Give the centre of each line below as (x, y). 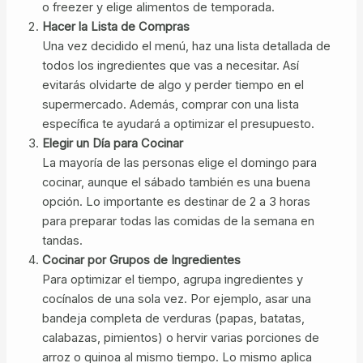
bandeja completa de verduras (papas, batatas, (173, 318)
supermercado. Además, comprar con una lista (170, 104)
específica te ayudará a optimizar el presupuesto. (178, 124)
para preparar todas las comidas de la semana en (178, 221)
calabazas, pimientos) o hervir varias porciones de (180, 337)
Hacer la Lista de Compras (115, 26)
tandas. (62, 240)
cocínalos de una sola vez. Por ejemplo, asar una (176, 299)
